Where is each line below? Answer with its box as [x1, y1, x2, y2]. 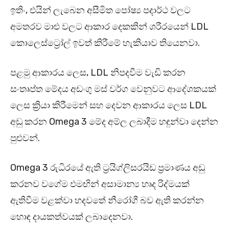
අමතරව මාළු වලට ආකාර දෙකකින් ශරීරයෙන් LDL [10, 21, 209, 33]
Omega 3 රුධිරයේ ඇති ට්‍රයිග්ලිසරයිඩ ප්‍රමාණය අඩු [10, 162, 205, 174]
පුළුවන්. [10, 132, 42, 144]
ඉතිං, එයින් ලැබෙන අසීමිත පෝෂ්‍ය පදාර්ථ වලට [10, 5, 191, 16]
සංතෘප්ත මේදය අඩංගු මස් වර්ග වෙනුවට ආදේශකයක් [10, 83, 216, 95]
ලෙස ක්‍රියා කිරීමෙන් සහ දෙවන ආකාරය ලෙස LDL [10, 100, 207, 111]
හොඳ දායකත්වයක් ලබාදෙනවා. [10, 211, 135, 223]
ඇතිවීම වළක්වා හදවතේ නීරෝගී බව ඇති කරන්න [10, 195, 204, 207]
